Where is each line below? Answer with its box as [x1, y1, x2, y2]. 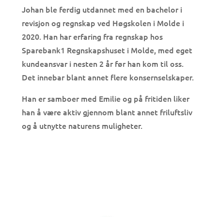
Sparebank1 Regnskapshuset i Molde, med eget [21, 44, 192, 55]
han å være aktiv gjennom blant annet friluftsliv [21, 106, 192, 117]
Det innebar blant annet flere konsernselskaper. [21, 71, 194, 82]
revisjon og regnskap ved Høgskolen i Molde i [21, 17, 184, 28]
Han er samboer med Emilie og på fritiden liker [21, 93, 189, 104]
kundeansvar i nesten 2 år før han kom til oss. [21, 58, 184, 69]
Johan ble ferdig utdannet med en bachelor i [21, 3, 182, 15]
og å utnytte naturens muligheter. [21, 120, 142, 131]
